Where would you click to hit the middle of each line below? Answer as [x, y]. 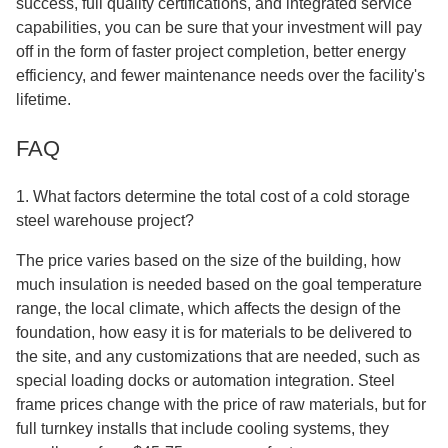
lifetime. [43, 99]
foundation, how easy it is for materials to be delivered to [214, 332]
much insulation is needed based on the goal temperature [219, 284]
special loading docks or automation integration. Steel [205, 380]
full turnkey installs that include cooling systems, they [202, 428]
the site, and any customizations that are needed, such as [218, 356]
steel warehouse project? [105, 220]
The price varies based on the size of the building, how [208, 260]
